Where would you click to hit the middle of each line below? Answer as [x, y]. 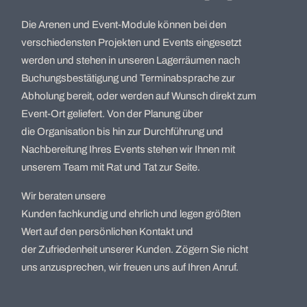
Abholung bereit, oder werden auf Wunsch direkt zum [139, 96]
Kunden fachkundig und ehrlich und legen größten [131, 214]
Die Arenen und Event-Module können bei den [124, 25]
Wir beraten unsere [63, 196]
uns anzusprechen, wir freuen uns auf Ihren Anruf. [130, 267]
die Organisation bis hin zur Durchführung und [122, 132]
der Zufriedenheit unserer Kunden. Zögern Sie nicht [135, 249]
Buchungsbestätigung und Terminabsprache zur [128, 78]
